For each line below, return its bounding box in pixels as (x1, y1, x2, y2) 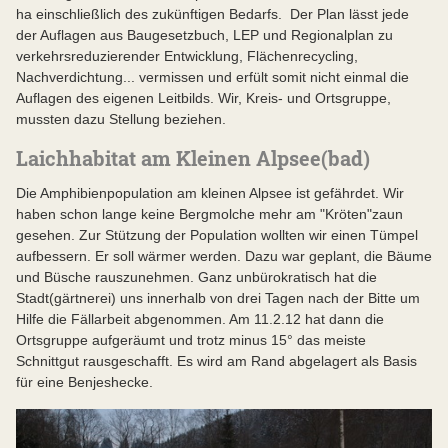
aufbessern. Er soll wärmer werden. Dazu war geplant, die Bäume (16, 248, 432, 265)
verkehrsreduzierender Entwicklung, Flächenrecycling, (16, 48, 358, 65)
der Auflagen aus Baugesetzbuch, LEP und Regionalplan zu (16, 27, 393, 44)
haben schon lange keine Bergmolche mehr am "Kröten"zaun (16, 206, 403, 223)
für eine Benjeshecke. (16, 374, 157, 391)
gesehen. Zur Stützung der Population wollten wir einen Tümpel (16, 227, 418, 244)
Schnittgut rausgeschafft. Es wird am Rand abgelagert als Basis (16, 353, 417, 370)
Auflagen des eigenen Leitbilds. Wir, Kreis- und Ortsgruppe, (16, 90, 391, 107)
